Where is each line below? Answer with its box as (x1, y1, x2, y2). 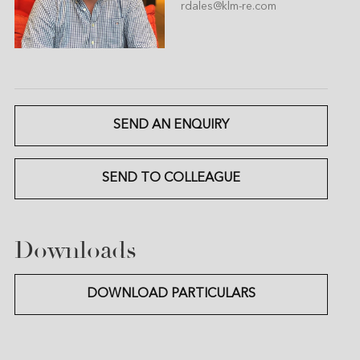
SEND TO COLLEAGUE (101, 172, 240, 186)
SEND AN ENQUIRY (112, 119, 229, 133)
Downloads (14, 235, 137, 266)
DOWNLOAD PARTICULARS (86, 288, 256, 301)
